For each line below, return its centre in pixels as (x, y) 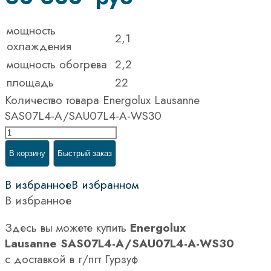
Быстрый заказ (85, 153)
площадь (30, 82)
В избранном (105, 184)
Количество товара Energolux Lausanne (102, 100)
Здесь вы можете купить (67, 227)
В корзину (27, 153)
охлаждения (39, 46)
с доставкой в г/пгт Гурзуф (71, 259)
